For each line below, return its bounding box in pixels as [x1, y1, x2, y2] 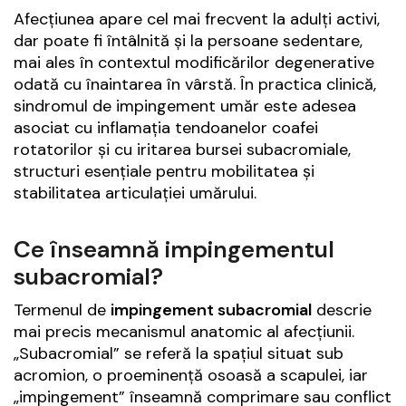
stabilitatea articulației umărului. [14, 182, 256, 205]
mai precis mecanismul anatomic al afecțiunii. [14, 321, 354, 343]
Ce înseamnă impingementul [14, 234, 334, 266]
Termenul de [14, 299, 111, 322]
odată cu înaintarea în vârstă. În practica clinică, [14, 73, 376, 96]
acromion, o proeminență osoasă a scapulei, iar [14, 364, 368, 387]
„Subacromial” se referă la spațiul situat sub [14, 343, 343, 365]
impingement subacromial [111, 299, 312, 322]
